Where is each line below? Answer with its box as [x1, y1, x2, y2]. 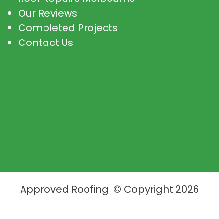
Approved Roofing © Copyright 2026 [20, 182, 199, 196]
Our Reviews [18, 6, 77, 20]
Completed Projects [18, 21, 118, 35]
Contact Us [18, 36, 73, 49]
